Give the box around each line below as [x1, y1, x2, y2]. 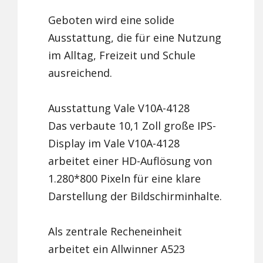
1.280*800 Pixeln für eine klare [48, 171, 201, 186]
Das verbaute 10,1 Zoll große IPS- [48, 119, 217, 133]
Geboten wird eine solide [48, 13, 175, 28]
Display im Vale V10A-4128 [48, 136, 180, 151]
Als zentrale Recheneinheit [48, 224, 183, 239]
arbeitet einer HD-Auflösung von [48, 154, 213, 168]
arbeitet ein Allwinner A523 [48, 242, 186, 257]
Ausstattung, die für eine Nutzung [48, 31, 222, 45]
